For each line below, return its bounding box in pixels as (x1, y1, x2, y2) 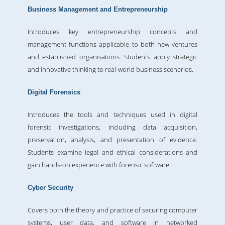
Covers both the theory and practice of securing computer (28, 205, 197, 215)
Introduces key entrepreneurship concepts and (28, 27, 197, 37)
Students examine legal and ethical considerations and (28, 148, 197, 157)
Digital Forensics (28, 88, 80, 96)
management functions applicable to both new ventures (28, 40, 197, 49)
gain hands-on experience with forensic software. (28, 160, 171, 170)
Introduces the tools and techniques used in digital (28, 110, 197, 120)
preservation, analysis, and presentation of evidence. (28, 135, 197, 145)
